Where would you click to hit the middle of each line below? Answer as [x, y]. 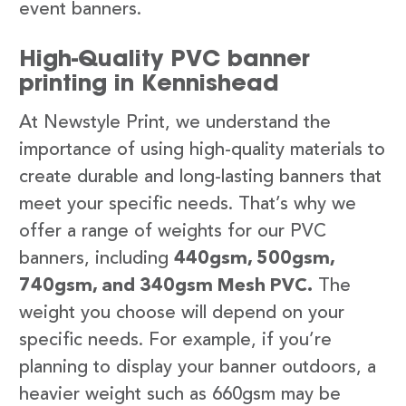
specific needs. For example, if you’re [175, 341]
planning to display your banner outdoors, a [198, 368]
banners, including [97, 260]
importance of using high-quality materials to [202, 151]
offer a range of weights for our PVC [173, 232]
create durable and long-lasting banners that [200, 178]
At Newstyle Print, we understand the [175, 124]
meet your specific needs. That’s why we [188, 205]
